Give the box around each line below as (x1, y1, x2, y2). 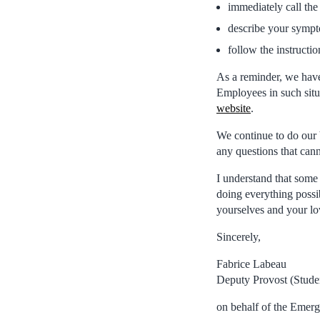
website (216, 101, 251, 114)
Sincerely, (216, 230, 261, 243)
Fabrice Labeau (216, 257, 286, 270)
